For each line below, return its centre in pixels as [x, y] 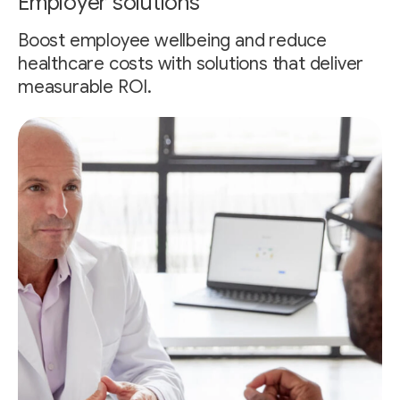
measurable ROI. [85, 87]
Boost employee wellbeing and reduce [172, 40]
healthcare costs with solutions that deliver [191, 63]
